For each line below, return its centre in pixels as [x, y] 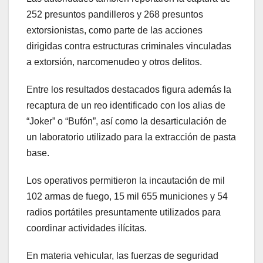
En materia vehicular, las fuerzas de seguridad [122, 256]
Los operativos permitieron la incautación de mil [126, 181]
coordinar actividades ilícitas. [87, 228]
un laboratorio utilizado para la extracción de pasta [131, 137]
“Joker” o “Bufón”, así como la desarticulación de [127, 122]
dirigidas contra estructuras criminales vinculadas [129, 46]
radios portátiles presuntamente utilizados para [124, 213]
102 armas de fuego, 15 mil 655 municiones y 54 [127, 197]
